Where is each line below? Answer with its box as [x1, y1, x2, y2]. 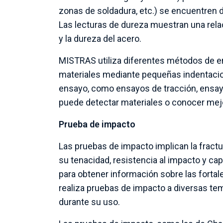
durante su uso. [59, 197, 120, 207]
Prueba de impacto [59, 119, 135, 129]
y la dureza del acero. [59, 33, 141, 44]
